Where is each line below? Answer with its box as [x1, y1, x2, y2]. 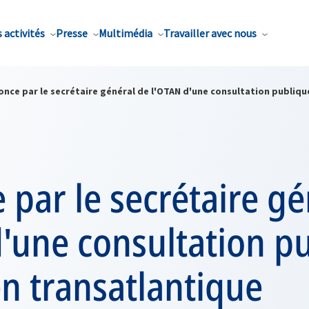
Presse [56, 26, 88, 40]
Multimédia [99, 26, 152, 40]
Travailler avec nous [163, 26, 257, 40]
